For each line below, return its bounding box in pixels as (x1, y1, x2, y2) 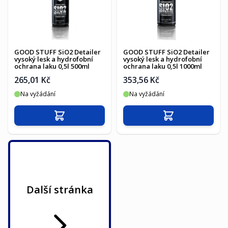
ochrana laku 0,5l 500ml (14, 62, 90, 71)
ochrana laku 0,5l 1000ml (123, 62, 202, 71)
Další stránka (26, 183, 93, 196)
